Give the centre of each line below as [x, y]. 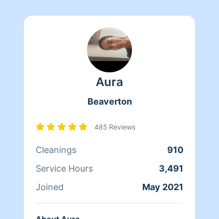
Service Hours [64, 168]
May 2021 [163, 187]
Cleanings [56, 150]
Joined [50, 187]
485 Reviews [115, 127]
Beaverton [109, 101]
